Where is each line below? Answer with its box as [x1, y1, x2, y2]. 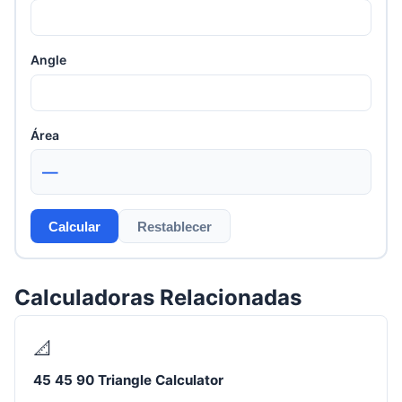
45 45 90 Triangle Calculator [33, 371, 223, 389]
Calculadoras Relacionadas [14, 284, 301, 311]
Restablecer [137, 218, 212, 234]
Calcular [48, 218, 100, 234]
